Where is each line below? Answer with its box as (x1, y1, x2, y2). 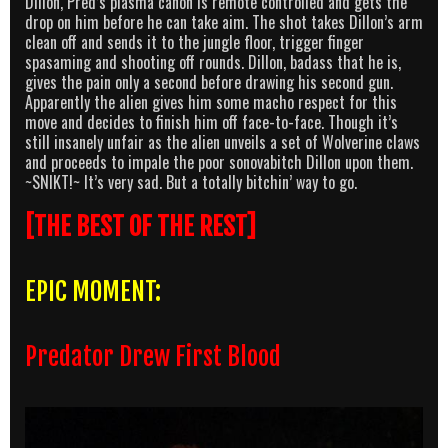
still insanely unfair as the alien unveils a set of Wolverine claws (25, 129, 420, 154)
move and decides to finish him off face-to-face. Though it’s (25, 109, 398, 134)
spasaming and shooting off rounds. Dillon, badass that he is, (25, 49, 401, 74)
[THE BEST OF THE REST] (25, 211, 256, 243)
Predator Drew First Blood (25, 341, 281, 373)
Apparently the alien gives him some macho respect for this (25, 89, 397, 114)
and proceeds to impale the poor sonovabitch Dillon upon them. (25, 149, 413, 174)
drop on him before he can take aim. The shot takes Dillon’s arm (25, 9, 423, 34)
